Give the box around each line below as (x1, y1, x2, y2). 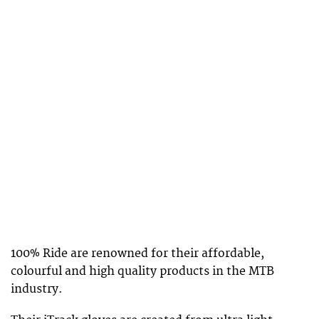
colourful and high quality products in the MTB (11, 263, 274, 278)
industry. (11, 281, 63, 296)
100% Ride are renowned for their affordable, (11, 246, 264, 261)
